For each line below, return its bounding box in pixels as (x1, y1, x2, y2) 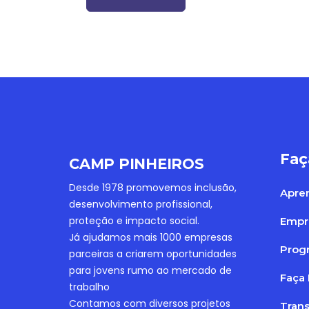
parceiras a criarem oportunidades (69, 247, 237, 261)
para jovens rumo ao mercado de (69, 263, 232, 277)
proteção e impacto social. (69, 214, 199, 228)
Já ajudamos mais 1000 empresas (69, 230, 232, 244)
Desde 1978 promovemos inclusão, (69, 181, 237, 195)
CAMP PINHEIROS (69, 155, 204, 172)
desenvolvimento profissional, (69, 197, 212, 211)
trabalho (69, 280, 110, 294)
